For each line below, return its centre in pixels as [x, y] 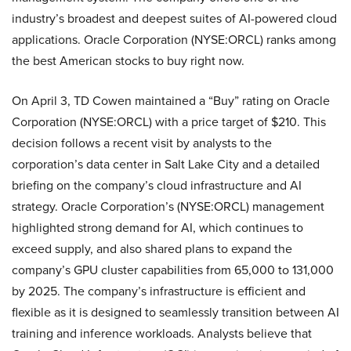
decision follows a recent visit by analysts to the [142, 143]
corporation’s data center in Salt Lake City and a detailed [166, 164]
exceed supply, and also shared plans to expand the [152, 248]
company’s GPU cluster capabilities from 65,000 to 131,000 [173, 270]
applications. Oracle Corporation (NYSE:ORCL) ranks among [174, 39]
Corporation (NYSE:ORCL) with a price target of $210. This [169, 121]
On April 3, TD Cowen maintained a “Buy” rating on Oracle [171, 100]
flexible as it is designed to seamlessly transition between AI [175, 312]
